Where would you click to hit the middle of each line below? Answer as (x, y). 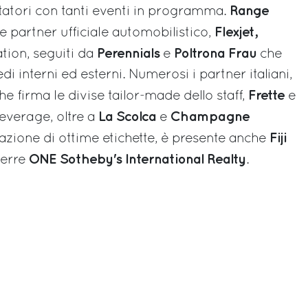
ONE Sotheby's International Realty (137, 159)
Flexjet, (236, 32)
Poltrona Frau (215, 53)
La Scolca (125, 117)
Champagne (210, 117)
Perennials (128, 53)
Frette (266, 95)
